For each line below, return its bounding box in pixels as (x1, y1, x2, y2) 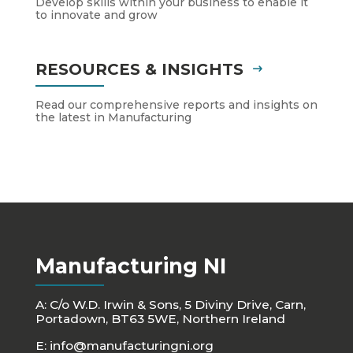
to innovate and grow (35, 8, 158, 23)
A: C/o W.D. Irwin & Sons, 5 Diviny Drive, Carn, (35, 297, 306, 313)
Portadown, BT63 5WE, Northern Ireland (35, 311, 285, 327)
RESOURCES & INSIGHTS (35, 60, 243, 80)
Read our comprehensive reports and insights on (35, 98, 318, 113)
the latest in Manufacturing (35, 110, 191, 125)
